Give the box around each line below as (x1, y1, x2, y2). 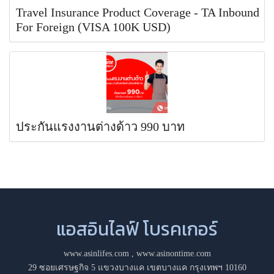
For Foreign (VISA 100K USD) (16, 20, 171, 34)
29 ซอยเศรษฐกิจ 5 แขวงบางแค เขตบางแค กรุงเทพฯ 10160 (28, 263, 246, 273)
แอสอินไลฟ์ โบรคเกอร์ (56, 215, 218, 243)
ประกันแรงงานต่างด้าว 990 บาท (16, 120, 185, 134)
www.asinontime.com (136, 249, 211, 259)
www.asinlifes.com (63, 249, 129, 259)
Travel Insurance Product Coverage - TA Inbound (16, 6, 259, 20)
